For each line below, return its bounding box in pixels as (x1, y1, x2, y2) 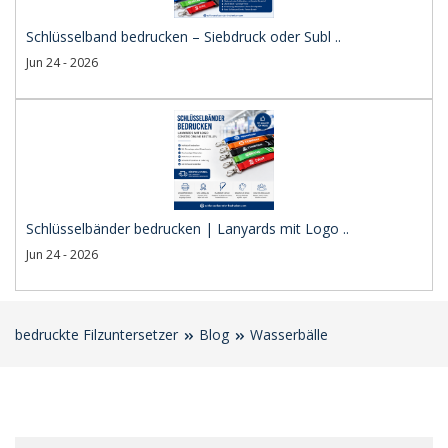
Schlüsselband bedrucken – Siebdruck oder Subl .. (26, 27, 341, 46)
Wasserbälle (250, 325, 328, 344)
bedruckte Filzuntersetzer (15, 325, 178, 344)
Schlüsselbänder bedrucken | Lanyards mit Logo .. (26, 219, 349, 238)
